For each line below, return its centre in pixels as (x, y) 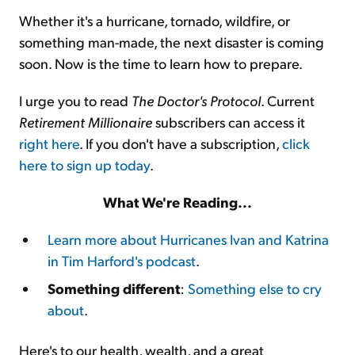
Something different (114, 288)
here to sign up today (84, 164)
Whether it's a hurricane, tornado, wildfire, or (155, 20)
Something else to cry (255, 288)
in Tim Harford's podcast (122, 260)
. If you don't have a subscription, (181, 143)
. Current (288, 100)
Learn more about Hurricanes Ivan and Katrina (188, 239)
